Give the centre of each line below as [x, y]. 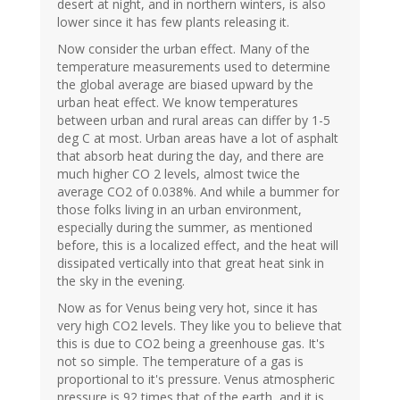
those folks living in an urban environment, [179, 210]
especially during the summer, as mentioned [185, 228]
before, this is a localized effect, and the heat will [198, 246]
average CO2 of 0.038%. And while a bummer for [198, 192]
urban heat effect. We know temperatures [178, 103]
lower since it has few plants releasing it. [173, 22]
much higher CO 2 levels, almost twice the [179, 174]
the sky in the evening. [121, 281]
